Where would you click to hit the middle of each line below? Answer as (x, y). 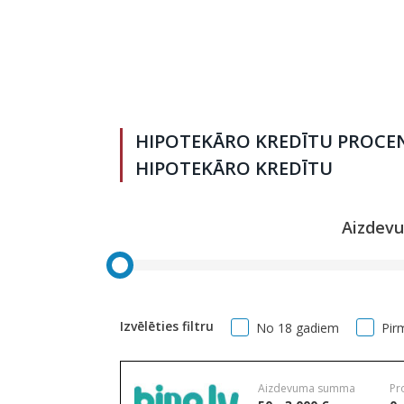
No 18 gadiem (298, 328)
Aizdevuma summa (306, 389)
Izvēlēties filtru (167, 326)
